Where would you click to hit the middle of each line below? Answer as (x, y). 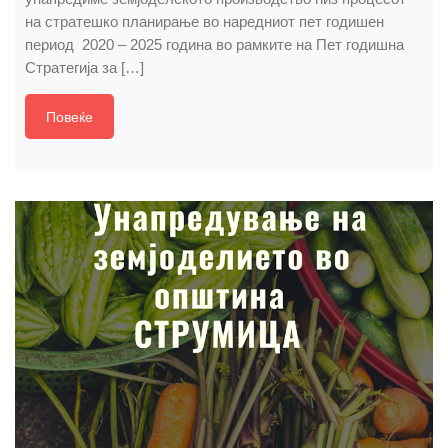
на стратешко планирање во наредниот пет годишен (204, 22)
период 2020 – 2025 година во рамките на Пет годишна (214, 45)
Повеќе (69, 117)
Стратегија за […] (84, 68)
